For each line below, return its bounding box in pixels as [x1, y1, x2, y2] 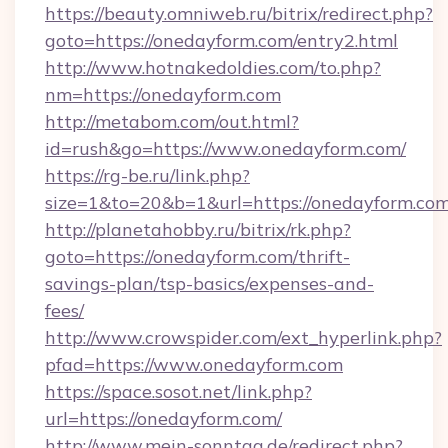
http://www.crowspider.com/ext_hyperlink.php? [45, 326, 442, 349]
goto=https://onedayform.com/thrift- [45, 245, 350, 268]
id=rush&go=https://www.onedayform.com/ [45, 137, 406, 160]
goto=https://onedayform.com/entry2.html [45, 29, 398, 52]
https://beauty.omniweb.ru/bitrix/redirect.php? [45, 2, 433, 25]
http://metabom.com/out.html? [45, 110, 299, 133]
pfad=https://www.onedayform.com [45, 353, 343, 376]
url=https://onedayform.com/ [45, 407, 282, 430]
